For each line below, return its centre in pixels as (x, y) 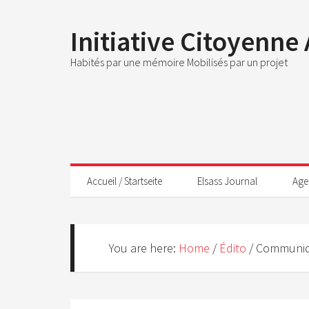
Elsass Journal (227, 181)
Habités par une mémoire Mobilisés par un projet (179, 62)
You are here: (144, 248)
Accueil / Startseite (124, 181)
